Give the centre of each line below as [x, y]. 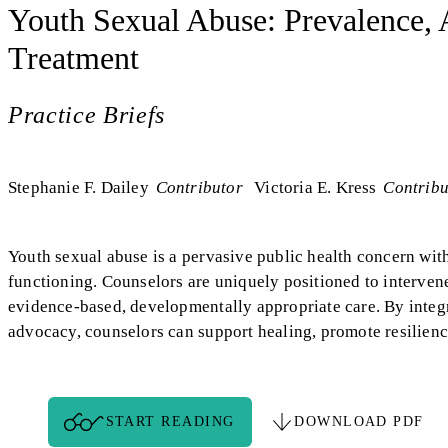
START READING [170, 421]
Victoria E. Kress [315, 187]
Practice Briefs [87, 115]
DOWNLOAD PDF [359, 421]
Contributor [199, 187]
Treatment [73, 58]
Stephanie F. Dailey [78, 187]
